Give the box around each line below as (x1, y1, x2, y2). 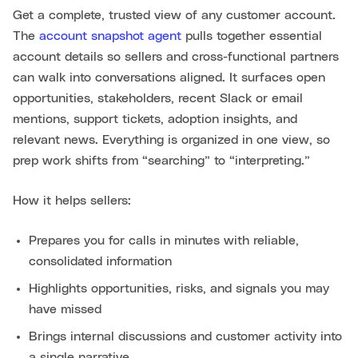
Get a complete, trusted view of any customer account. (13, 8, 336, 22)
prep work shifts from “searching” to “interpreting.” (13, 153, 310, 167)
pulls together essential (181, 29, 322, 42)
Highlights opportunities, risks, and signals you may (29, 281, 329, 295)
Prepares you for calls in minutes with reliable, (29, 233, 299, 247)
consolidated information (29, 254, 172, 268)
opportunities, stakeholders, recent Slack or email (13, 91, 303, 105)
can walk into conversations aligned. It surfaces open (13, 70, 325, 84)
